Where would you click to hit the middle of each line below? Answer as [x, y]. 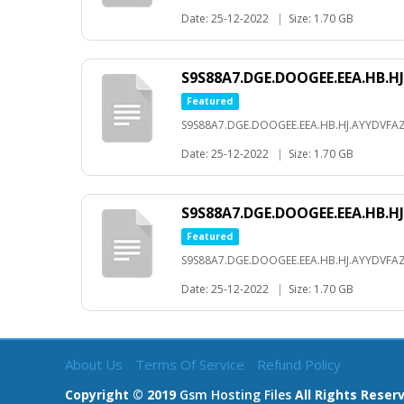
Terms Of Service [192, 364]
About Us [96, 364]
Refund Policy [299, 364]
